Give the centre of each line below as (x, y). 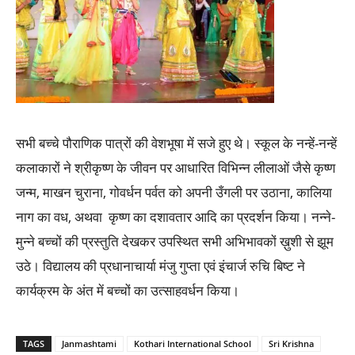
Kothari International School (193, 344)
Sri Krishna (291, 344)
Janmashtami (89, 344)
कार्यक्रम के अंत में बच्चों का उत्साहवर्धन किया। (128, 291)
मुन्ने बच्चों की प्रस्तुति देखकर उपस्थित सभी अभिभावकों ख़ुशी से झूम (175, 242)
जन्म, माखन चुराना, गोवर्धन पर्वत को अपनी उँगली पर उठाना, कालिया (174, 193)
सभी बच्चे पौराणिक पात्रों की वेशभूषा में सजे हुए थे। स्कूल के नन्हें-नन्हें (176, 143)
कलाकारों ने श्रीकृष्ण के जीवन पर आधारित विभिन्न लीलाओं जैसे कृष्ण (176, 168)
